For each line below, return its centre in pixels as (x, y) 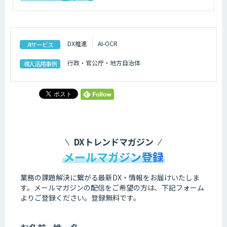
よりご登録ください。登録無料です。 (80, 197)
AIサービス (40, 45)
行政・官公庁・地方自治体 (104, 63)
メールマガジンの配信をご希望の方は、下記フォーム (119, 187)
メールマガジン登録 (113, 156)
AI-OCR (108, 44)
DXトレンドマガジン (113, 141)
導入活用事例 (40, 64)
